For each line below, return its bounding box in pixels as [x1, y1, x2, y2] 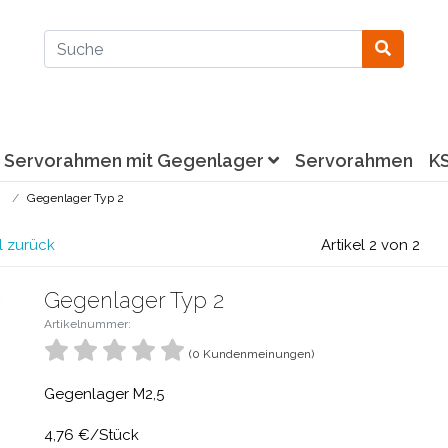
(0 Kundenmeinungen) [189, 347, 314, 361]
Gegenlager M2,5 [44, 385, 164, 403]
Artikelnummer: [44, 317, 131, 331]
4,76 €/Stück [44, 426, 139, 444]
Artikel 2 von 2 [320, 236, 420, 254]
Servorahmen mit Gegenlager [4, 150, 268, 171]
